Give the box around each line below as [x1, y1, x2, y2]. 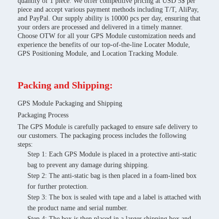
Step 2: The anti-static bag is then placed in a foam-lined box [27, 172, 197, 179]
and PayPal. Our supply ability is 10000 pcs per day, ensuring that [18, 15, 200, 22]
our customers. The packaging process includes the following [18, 132, 186, 139]
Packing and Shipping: [18, 80, 113, 90]
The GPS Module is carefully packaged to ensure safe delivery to [18, 123, 197, 131]
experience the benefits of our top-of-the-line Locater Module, [18, 41, 190, 48]
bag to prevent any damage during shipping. [27, 161, 149, 169]
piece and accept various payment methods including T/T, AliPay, [18, 6, 199, 13]
